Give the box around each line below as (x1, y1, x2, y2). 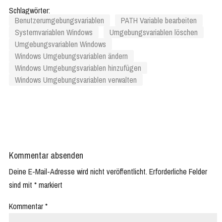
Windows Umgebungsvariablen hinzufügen (15, 62, 141, 74)
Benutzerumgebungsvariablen (15, 15, 104, 26)
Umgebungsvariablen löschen (110, 27, 198, 38)
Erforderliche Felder (149, 166, 207, 177)
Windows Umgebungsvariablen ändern (15, 51, 128, 62)
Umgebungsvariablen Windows (15, 39, 106, 50)
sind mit (9, 179, 34, 191)
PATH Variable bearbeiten (121, 15, 197, 26)
